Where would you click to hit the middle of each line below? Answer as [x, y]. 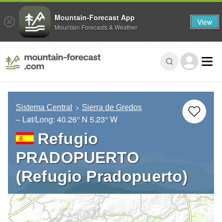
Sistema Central [44, 108]
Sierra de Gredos [112, 108]
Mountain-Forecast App [95, 17]
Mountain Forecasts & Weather [96, 27]
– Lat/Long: [36, 119]
